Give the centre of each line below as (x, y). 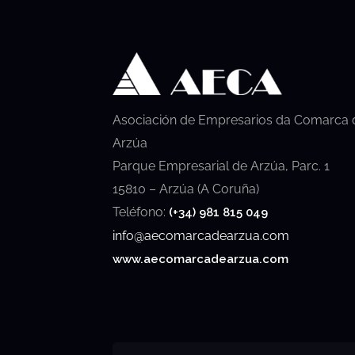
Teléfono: (141, 212)
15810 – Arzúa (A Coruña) (186, 189)
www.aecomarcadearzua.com (200, 259)
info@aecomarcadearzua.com (201, 235)
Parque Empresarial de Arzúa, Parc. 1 (221, 166)
